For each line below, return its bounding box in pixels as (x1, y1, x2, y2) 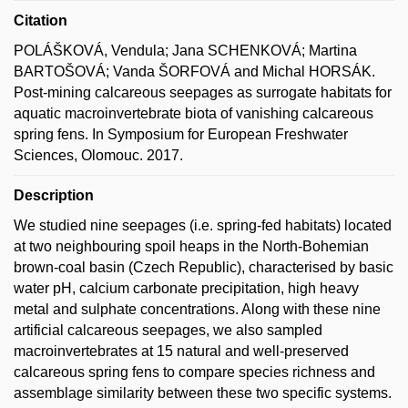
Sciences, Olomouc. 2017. (14, 147, 183, 163)
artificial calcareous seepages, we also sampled (14, 321, 322, 338)
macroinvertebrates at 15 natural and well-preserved (14, 342, 349, 359)
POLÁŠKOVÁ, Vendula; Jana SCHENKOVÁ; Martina (14, 42, 357, 58)
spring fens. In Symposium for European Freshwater (14, 126, 348, 142)
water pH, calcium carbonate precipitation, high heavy (14, 280, 359, 296)
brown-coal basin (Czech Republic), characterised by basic (14, 259, 393, 275)
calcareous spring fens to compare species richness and (14, 363, 375, 380)
